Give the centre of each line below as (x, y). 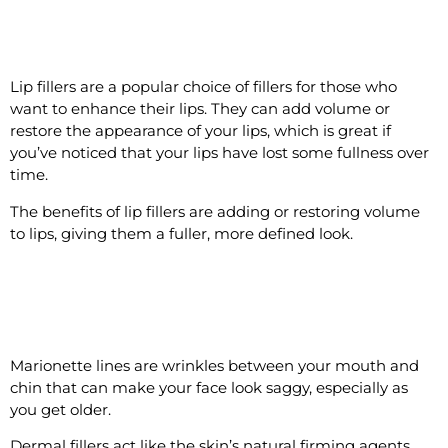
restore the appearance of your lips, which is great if (200, 131)
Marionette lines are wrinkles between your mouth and (214, 365)
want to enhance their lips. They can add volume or (200, 109)
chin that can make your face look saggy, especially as (209, 387)
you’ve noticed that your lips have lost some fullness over (219, 153)
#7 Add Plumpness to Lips (148, 42)
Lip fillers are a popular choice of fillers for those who (203, 87)
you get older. (62, 409)
